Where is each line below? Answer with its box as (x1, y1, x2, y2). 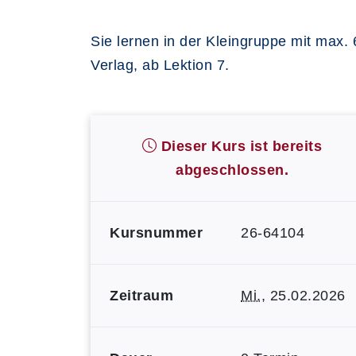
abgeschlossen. (176, 162, 288, 178)
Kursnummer (110, 225, 203, 241)
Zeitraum (110, 288, 173, 304)
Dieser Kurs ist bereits (157, 138, 323, 154)
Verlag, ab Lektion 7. (91, 57, 230, 73)
